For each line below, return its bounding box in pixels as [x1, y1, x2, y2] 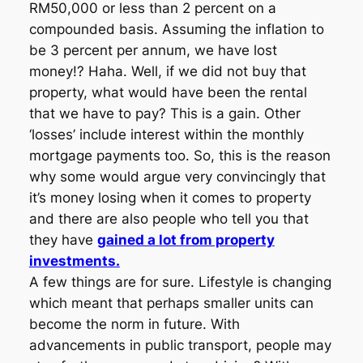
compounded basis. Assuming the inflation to [28, 21, 324, 38]
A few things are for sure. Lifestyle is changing [28, 274, 331, 291]
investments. [28, 253, 120, 270]
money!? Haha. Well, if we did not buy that [28, 63, 306, 80]
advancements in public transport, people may [28, 337, 331, 354]
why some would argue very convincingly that [28, 169, 326, 186]
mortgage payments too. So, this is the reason [28, 147, 331, 164]
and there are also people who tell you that [28, 211, 309, 228]
